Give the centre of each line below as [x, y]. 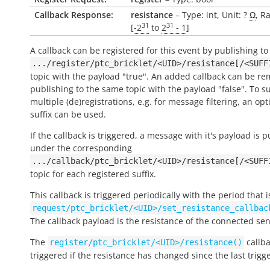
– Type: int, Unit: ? [211, 15]
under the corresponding [81, 148]
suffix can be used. [68, 114]
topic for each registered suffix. [93, 174]
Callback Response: [74, 15]
